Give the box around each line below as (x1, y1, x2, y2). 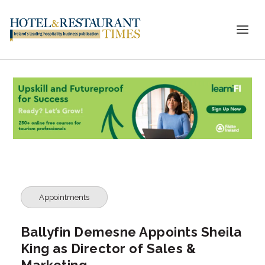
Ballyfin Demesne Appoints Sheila (20, 224, 242, 240)
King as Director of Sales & (20, 240, 196, 256)
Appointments (38, 192, 89, 202)
